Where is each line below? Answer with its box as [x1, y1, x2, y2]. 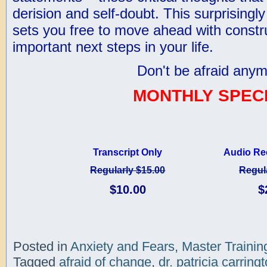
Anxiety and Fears [70, 239, 175, 254]
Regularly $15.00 [90, 165, 166, 175]
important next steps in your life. [12, 39, 213, 55]
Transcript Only [93, 147, 163, 157]
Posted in [13, 239, 67, 254]
